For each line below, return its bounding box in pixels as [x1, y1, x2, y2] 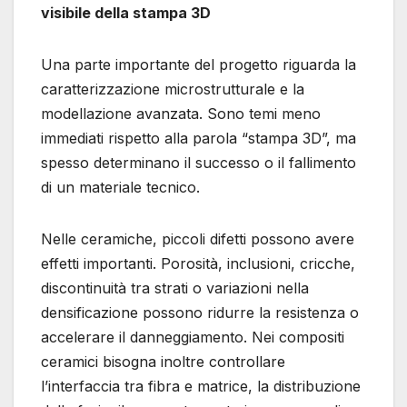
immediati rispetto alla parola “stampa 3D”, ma [41, 129, 356, 148]
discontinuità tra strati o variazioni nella [41, 279, 309, 298]
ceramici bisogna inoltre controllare [41, 352, 285, 372]
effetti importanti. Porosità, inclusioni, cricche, [41, 254, 355, 273]
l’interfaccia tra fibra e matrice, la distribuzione [41, 377, 361, 396]
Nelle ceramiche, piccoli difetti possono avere [41, 230, 354, 249]
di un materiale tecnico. [41, 178, 200, 197]
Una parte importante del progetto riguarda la [41, 55, 356, 74]
